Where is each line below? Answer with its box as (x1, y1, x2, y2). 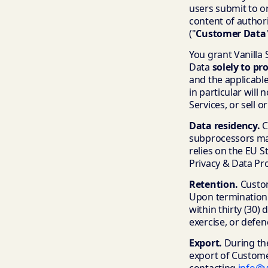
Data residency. (189, 119, 260, 132)
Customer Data (196, 27, 266, 40)
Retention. (189, 178, 238, 191)
